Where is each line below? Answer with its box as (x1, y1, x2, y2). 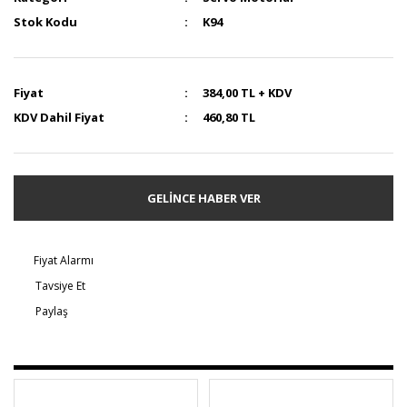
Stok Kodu (14, 14, 77, 30)
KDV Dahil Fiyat (14, 109, 104, 125)
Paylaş (35, 303, 68, 319)
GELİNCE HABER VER (146, 189, 261, 206)
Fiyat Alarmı (34, 253, 94, 268)
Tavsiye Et (35, 278, 85, 293)
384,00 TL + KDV (203, 84, 293, 101)
